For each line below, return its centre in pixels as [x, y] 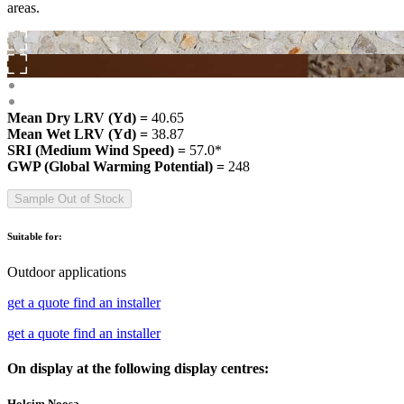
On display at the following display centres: [138, 369]
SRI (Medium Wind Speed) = [98, 150]
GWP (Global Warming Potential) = [118, 166]
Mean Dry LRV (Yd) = [79, 117]
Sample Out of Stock [69, 198]
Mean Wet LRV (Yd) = [79, 133]
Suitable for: [35, 236]
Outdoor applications [67, 271]
